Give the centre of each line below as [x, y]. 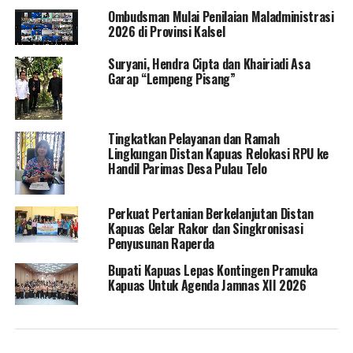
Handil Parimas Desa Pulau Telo [187, 169]
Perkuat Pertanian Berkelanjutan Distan [210, 213]
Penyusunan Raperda [161, 243]
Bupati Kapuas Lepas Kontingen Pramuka [213, 270]
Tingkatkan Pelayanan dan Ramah [193, 139]
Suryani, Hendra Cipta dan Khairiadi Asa [209, 64]
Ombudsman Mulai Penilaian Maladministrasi [221, 17]
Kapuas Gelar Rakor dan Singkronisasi [205, 228]
